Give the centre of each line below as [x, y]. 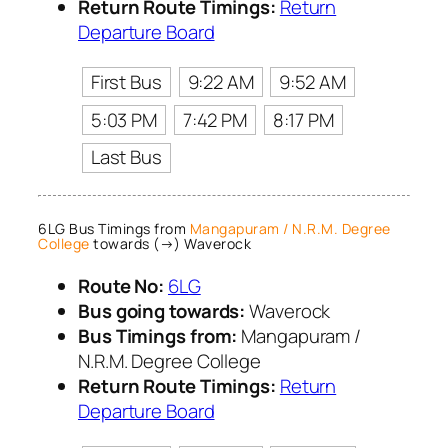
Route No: [121, 286]
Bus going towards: [162, 311]
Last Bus [126, 157]
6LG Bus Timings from [114, 228]
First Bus [126, 81]
